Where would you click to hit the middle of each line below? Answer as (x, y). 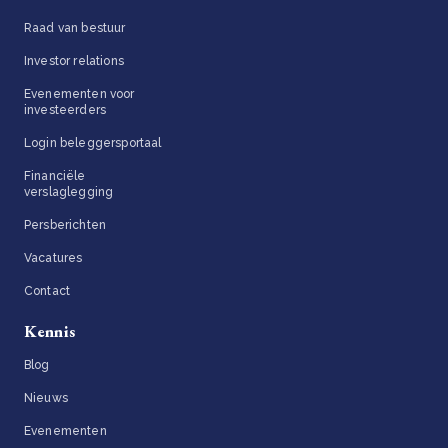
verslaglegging (69, 191)
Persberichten (65, 224)
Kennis (49, 331)
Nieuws (46, 397)
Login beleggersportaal (93, 142)
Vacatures (53, 257)
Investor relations (74, 60)
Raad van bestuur (75, 27)
